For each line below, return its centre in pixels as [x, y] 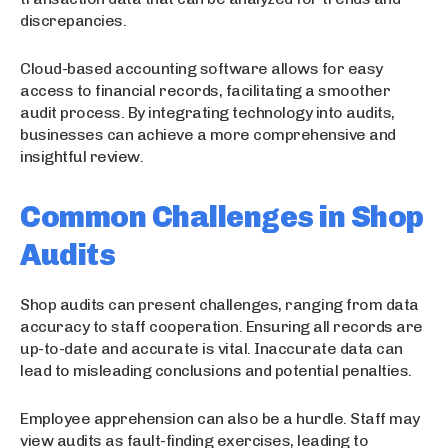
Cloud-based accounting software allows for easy [201, 68]
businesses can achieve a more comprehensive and [208, 134]
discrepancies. [73, 20]
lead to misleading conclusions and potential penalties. [216, 370]
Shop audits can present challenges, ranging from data [219, 304]
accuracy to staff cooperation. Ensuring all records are [221, 326]
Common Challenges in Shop [222, 216]
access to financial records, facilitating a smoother [205, 90]
